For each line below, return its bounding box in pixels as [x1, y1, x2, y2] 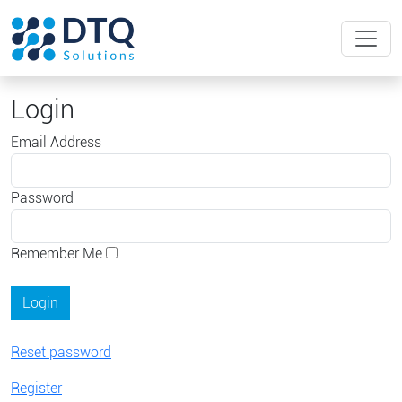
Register [11, 380, 62, 397]
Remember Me [11, 245, 102, 262]
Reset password [11, 344, 111, 361]
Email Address [11, 134, 101, 151]
